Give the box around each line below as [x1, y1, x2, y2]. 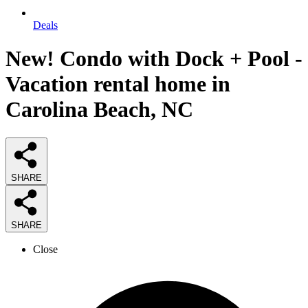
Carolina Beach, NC [5, 97, 193, 122]
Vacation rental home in [5, 71, 230, 97]
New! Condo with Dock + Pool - [5, 46, 302, 71]
